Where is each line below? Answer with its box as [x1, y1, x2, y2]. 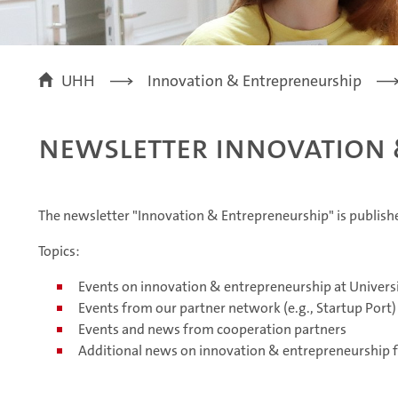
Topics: [38, 242, 80, 261]
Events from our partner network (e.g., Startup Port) [78, 298, 396, 318]
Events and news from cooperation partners [78, 320, 346, 339]
